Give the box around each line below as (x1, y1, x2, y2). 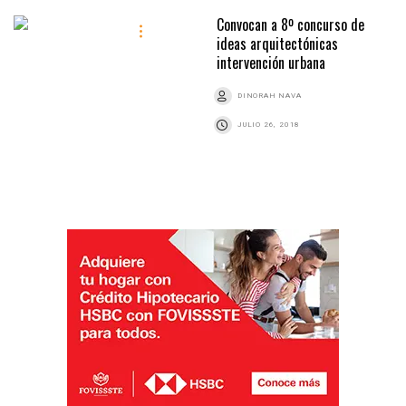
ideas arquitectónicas (217, 32, 338, 54)
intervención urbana (217, 51, 325, 73)
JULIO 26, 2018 (237, 120, 301, 129)
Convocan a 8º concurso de (217, 13, 364, 35)
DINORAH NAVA (237, 91, 302, 100)
